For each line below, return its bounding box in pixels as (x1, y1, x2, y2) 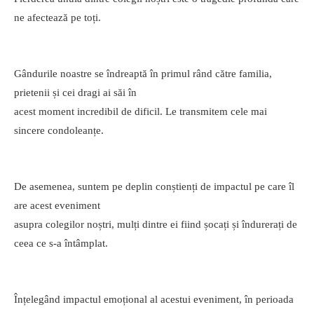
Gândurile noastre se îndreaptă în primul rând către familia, (14, 68, 272, 80)
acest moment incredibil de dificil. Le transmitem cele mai (14, 106, 267, 118)
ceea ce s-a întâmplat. (14, 238, 108, 250)
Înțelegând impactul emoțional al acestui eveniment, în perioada (14, 294, 294, 306)
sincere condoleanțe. (14, 125, 104, 137)
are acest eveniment (14, 200, 100, 212)
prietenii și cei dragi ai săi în (14, 87, 137, 99)
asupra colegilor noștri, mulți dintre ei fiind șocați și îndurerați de (14, 219, 297, 231)
